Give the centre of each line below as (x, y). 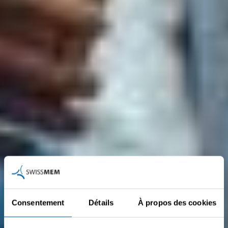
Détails (101, 203)
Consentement (38, 203)
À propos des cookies (177, 203)
